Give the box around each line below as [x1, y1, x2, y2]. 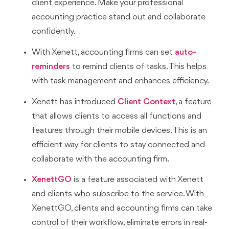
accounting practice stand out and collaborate [32, 12, 206, 21]
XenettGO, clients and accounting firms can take [32, 204, 213, 213]
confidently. [32, 27, 76, 36]
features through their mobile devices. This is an [32, 126, 208, 135]
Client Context [118, 97, 176, 106]
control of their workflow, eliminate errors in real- [32, 218, 208, 227]
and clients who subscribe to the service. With [32, 190, 204, 199]
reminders [32, 62, 71, 71]
